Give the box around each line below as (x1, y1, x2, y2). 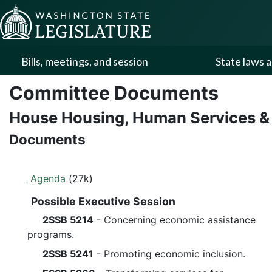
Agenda (27, 172, 66, 185)
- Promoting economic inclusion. (93, 248, 245, 260)
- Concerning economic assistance (93, 214, 256, 226)
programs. (27, 228, 74, 240)
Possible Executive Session (29, 195, 175, 208)
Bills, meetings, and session (21, 55, 148, 68)
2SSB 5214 (42, 214, 93, 226)
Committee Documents (9, 82, 219, 104)
